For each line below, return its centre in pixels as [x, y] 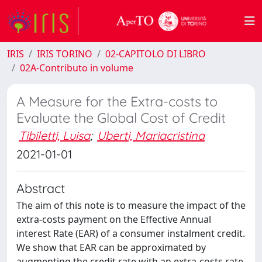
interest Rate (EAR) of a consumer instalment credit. [131, 233]
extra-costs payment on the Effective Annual [114, 219]
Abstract [41, 188]
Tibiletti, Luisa [54, 135]
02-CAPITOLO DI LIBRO [156, 54]
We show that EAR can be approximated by [111, 247]
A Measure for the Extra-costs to [117, 101]
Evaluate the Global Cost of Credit [121, 118]
